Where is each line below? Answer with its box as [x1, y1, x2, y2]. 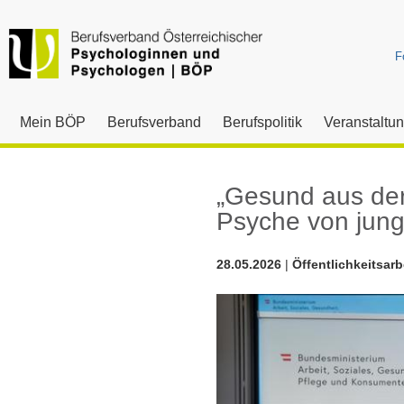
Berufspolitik [223, 115, 302, 130]
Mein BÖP [20, 115, 86, 130]
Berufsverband [107, 115, 201, 130]
